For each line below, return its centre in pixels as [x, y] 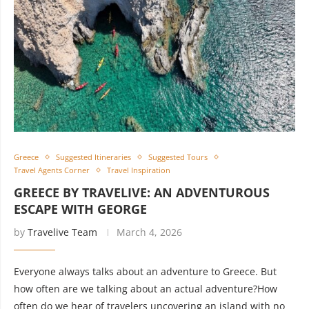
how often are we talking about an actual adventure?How [146, 289]
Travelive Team [62, 232]
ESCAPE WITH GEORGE [80, 209]
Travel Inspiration [139, 170]
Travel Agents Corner [52, 170]
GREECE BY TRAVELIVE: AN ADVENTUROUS [142, 192]
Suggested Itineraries [93, 157]
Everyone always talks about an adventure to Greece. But [145, 271]
